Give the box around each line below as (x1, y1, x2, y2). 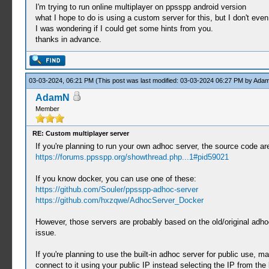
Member (35, 105, 59, 112)
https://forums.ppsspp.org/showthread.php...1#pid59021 (35, 153, 229, 162)
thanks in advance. (35, 35, 101, 44)
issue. (35, 228, 56, 237)
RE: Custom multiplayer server (32, 130, 129, 137)
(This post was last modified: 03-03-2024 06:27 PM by (95, 77, 253, 84)
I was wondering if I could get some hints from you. (35, 24, 213, 33)
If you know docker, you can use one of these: (35, 174, 196, 183)
